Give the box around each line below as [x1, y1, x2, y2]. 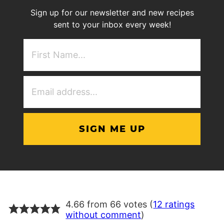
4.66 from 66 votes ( [65, 198, 153, 209]
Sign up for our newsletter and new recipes [30, 7, 194, 17]
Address [111, 87, 145, 98]
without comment [65, 209, 141, 220]
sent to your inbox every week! [53, 19, 171, 29]
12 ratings [153, 198, 195, 209]
